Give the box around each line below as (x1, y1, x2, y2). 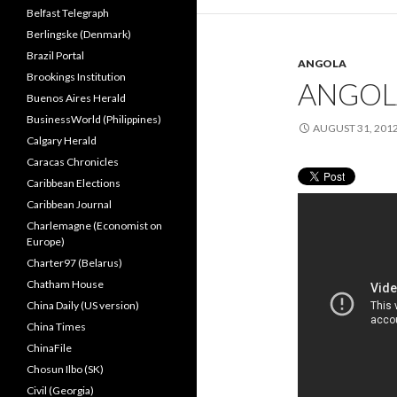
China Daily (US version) (27, 299, 139, 312)
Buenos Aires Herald (27, 91, 126, 105)
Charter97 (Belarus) (27, 256, 122, 269)
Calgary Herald (27, 134, 97, 147)
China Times (27, 320, 86, 333)
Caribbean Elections (27, 176, 121, 190)
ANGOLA (298, 57, 346, 70)
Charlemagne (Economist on (27, 219, 162, 232)
